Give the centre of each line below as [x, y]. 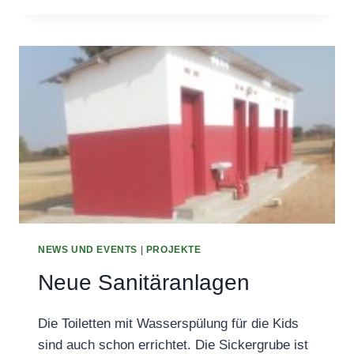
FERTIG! [164, 14]
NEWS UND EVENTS [88, 249]
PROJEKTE [173, 249]
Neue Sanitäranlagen [144, 283]
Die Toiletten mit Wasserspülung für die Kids [168, 324]
